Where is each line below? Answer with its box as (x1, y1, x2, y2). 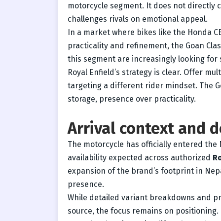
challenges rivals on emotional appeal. (68, 14, 208, 24)
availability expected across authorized (68, 152, 213, 162)
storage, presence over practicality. (68, 94, 196, 104)
